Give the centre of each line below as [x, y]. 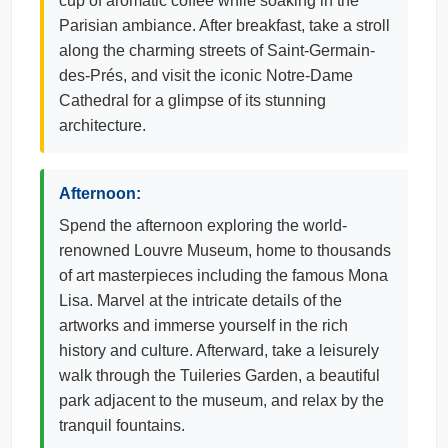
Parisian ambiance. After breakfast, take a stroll [224, 25]
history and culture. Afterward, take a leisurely [219, 350]
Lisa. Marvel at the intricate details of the [200, 300]
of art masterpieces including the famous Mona [223, 275]
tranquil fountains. [122, 425]
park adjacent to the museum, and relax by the [221, 400]
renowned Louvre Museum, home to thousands [225, 250]
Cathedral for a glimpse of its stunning [192, 100]
